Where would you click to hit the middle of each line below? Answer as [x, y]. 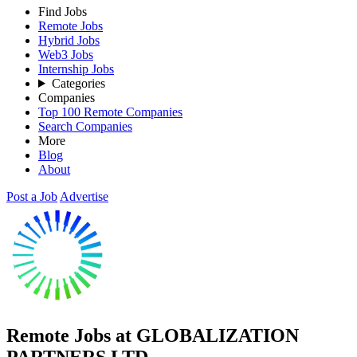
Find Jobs [63, 12]
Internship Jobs [76, 69]
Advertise [84, 196]
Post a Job [32, 196]
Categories [78, 83]
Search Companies [85, 126]
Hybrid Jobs [69, 40]
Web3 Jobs [66, 55]
